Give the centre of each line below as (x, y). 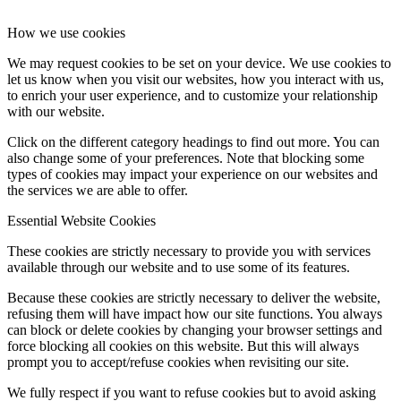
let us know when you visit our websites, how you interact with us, (196, 80)
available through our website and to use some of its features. (179, 268)
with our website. (56, 112)
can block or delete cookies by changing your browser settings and (195, 330)
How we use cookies (66, 33)
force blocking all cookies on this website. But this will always (183, 346)
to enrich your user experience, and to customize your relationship (192, 96)
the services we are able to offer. (98, 191)
